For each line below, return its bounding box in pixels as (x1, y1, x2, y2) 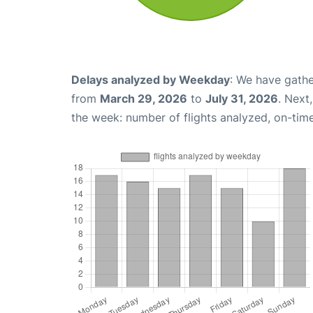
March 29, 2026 (100, 92, 187, 106)
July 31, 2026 (205, 92, 278, 106)
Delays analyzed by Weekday (71, 73, 230, 87)
